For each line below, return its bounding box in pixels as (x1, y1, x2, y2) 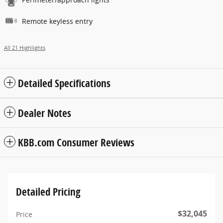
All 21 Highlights (4, 44, 45, 52)
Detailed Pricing (16, 185, 81, 199)
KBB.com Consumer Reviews (18, 135, 134, 150)
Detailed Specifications (18, 76, 111, 91)
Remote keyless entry (22, 16, 93, 26)
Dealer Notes (18, 106, 71, 120)
